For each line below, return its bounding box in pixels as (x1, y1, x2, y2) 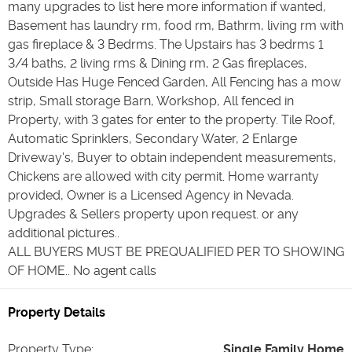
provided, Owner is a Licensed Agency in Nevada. (8, 188, 294, 203)
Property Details (8, 305, 105, 320)
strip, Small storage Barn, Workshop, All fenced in (8, 93, 294, 108)
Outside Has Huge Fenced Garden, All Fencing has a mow (8, 75, 341, 90)
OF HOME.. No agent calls (8, 263, 156, 278)
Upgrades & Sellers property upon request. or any (8, 207, 299, 222)
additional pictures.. (8, 225, 119, 240)
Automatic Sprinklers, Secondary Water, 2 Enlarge (8, 131, 297, 146)
